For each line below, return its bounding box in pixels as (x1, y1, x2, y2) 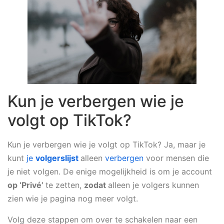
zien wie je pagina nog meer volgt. (7, 193, 140, 204)
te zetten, (45, 180, 84, 190)
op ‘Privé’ (7, 180, 45, 190)
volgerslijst (35, 153, 80, 163)
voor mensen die (143, 153, 209, 163)
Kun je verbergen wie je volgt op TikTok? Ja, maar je (7, 139, 205, 150)
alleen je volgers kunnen (108, 180, 199, 190)
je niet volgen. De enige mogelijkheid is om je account (7, 166, 212, 177)
